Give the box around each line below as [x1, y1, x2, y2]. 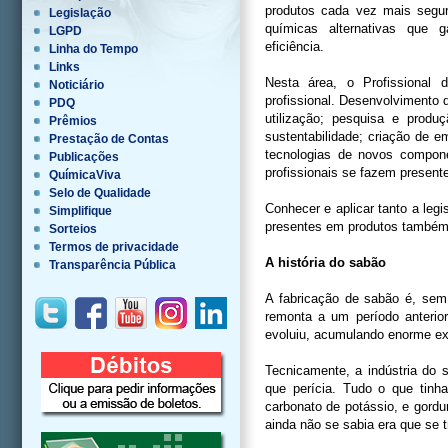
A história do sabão [265, 255, 386, 270]
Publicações [49, 150, 119, 164]
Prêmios [49, 114, 97, 128]
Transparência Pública [49, 258, 176, 272]
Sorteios [49, 222, 97, 236]
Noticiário [49, 78, 104, 92]
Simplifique [49, 204, 112, 218]
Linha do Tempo [49, 42, 138, 56]
